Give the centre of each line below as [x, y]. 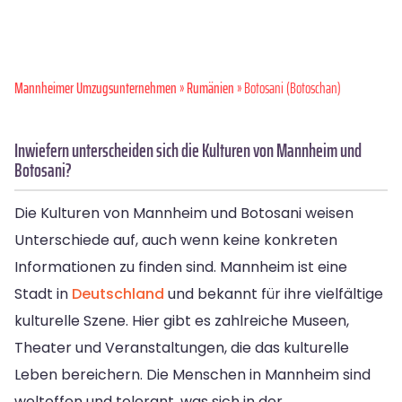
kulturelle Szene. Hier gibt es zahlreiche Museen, [182, 320]
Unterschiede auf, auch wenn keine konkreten [176, 240]
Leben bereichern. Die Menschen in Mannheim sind [192, 374]
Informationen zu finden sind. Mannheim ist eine [181, 267]
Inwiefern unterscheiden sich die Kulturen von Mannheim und [188, 150]
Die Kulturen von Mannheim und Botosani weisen [184, 213]
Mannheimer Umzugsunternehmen [96, 87]
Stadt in [43, 293]
